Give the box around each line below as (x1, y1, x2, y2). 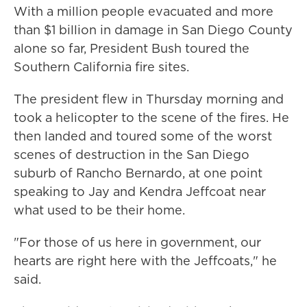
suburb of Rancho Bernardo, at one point (14, 164, 262, 182)
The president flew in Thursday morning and (14, 90, 284, 108)
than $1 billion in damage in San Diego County (14, 21, 293, 38)
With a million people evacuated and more (14, 3, 273, 20)
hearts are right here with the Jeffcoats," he (14, 252, 277, 269)
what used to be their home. (14, 201, 185, 219)
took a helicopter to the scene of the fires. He (14, 109, 289, 126)
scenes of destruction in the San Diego (14, 146, 249, 163)
